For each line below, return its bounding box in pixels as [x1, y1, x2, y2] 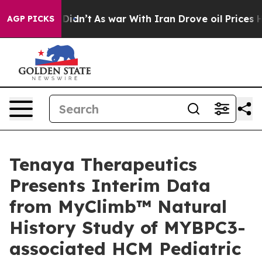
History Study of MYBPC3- [9, 216, 246, 239]
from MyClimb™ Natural [9, 195, 227, 218]
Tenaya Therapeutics [9, 153, 197, 175]
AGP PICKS [7, 13, 54, 24]
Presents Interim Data [9, 174, 211, 196]
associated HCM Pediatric [9, 237, 241, 260]
